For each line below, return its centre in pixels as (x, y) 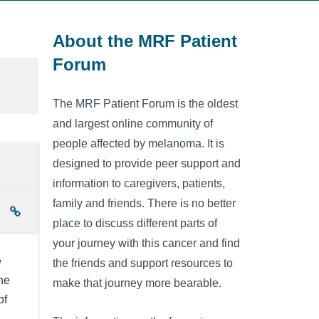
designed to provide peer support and (147, 164)
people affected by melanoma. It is (138, 144)
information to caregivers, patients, (139, 184)
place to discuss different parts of (135, 224)
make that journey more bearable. (137, 283)
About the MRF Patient (145, 41)
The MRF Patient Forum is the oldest (145, 104)
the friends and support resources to (143, 263)
